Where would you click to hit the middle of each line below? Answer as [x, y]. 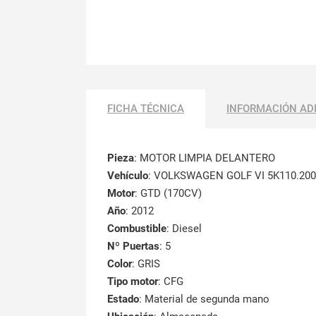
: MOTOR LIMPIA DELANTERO [205, 158]
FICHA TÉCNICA [146, 108]
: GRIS [146, 263]
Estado [123, 299]
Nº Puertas [133, 246]
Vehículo [128, 175]
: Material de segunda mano [204, 299]
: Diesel [184, 228]
